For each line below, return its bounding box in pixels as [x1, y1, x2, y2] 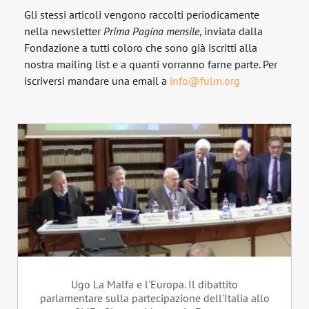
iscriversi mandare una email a [24, 74, 167, 88]
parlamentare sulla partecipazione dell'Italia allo [39, 290, 270, 305]
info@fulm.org [167, 74, 240, 88]
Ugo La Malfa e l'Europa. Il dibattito [71, 277, 238, 291]
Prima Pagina [103, 24, 163, 39]
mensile [166, 24, 199, 39]
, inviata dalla [199, 24, 263, 39]
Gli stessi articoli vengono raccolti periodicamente [24, 8, 259, 22]
